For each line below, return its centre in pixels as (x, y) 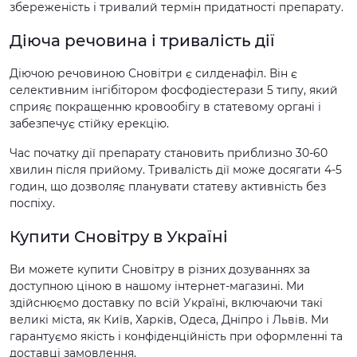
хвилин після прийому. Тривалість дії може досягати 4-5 (176, 169)
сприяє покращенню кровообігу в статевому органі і (165, 106)
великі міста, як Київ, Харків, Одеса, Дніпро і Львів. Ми (169, 319)
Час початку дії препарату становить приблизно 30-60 (169, 153)
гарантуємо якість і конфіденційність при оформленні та (176, 336)
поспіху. (32, 203)
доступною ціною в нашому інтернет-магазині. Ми (157, 286)
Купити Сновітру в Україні (119, 236)
